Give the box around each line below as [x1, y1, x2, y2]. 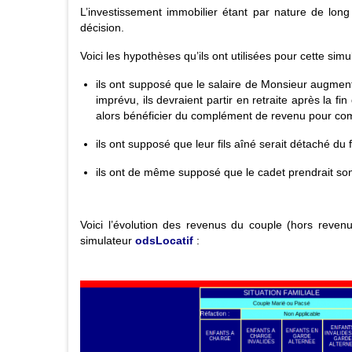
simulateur [80, 234, 135, 247]
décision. [80, 21, 124, 35]
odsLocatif [135, 234, 193, 247]
